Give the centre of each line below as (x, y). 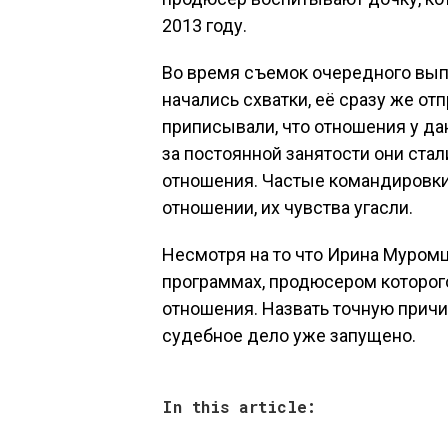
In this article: (239, 406)
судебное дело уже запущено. (289, 335)
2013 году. (204, 25)
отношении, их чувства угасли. (287, 207)
